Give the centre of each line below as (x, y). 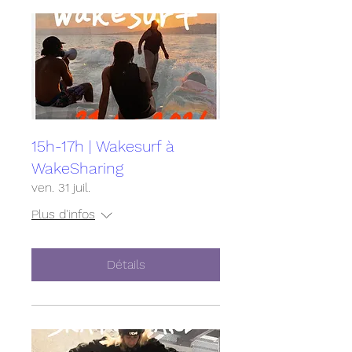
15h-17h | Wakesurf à (103, 146)
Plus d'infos (63, 214)
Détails (126, 264)
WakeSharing (77, 168)
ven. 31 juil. (61, 187)
